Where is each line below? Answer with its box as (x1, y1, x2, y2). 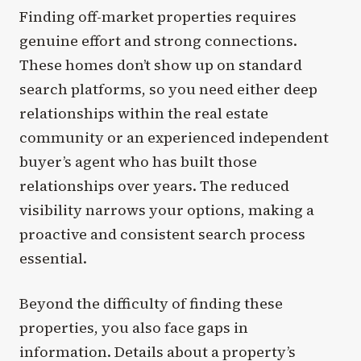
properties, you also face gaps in (19, 317, 248, 338)
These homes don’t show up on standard (19, 55, 302, 76)
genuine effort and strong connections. (19, 31, 297, 52)
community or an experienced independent (19, 127, 329, 148)
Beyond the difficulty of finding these (19, 293, 283, 313)
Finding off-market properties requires (19, 6, 297, 27)
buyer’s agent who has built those (19, 151, 257, 172)
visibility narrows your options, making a (19, 200, 314, 221)
